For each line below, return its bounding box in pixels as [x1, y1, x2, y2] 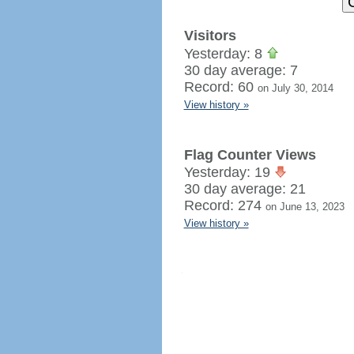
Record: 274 [183, 198, 265, 213]
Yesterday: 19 [183, 164, 274, 180]
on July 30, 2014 [257, 82, 333, 94]
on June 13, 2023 [265, 201, 345, 213]
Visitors [183, 28, 236, 43]
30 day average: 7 [183, 62, 298, 78]
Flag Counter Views [183, 147, 316, 163]
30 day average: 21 [183, 181, 306, 197]
